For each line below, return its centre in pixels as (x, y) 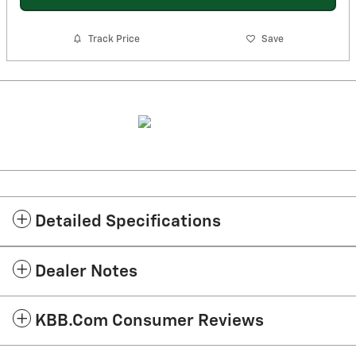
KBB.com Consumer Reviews (149, 322)
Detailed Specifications (128, 222)
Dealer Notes (86, 273)
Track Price (114, 39)
